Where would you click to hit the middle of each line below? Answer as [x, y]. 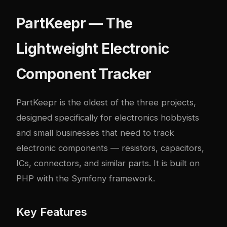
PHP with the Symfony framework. [86, 178]
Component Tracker [84, 74]
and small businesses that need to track [95, 133]
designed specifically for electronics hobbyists [108, 117]
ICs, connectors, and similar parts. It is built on [108, 163]
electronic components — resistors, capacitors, [110, 148]
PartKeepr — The [74, 23]
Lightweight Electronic [93, 48]
